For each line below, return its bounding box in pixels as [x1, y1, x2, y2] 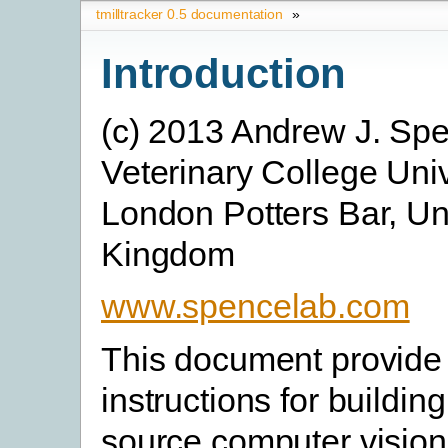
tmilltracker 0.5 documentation [96, 6, 283, 22]
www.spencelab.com [101, 287, 410, 326]
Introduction [101, 49, 347, 97]
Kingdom [101, 235, 236, 274]
